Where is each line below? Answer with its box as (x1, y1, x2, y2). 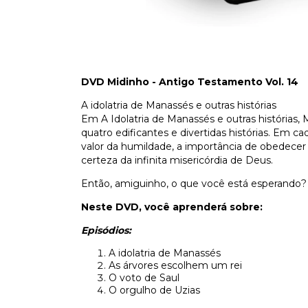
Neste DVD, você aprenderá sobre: (81, 201, 263, 213)
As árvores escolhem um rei (109, 259, 242, 272)
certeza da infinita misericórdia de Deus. (81, 154, 273, 166)
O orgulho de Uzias (109, 284, 200, 296)
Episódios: (81, 224, 131, 236)
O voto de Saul (109, 272, 179, 284)
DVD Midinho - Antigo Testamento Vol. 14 (81, 76, 298, 88)
